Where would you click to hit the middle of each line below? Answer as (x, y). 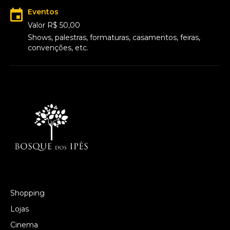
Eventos (43, 12)
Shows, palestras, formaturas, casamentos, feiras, (114, 38)
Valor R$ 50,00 (54, 25)
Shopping (27, 193)
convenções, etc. (58, 48)
